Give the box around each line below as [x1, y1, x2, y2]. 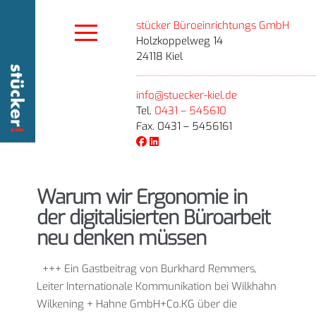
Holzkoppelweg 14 [136, 33, 224, 48]
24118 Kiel [136, 49, 183, 63]
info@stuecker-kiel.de [136, 87, 238, 102]
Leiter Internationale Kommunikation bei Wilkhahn [36, 279, 276, 293]
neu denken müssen [36, 224, 207, 251]
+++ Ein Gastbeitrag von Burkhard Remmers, [36, 262, 257, 276]
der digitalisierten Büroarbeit [36, 204, 271, 231]
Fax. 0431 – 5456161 [136, 119, 233, 133]
